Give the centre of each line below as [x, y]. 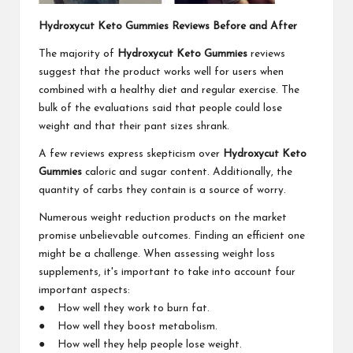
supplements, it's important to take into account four [167, 272]
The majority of [78, 54]
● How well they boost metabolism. [128, 326]
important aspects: [84, 290]
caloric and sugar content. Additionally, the [187, 172]
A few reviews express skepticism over [131, 154]
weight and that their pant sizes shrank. [134, 126]
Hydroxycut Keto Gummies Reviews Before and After [168, 26]
